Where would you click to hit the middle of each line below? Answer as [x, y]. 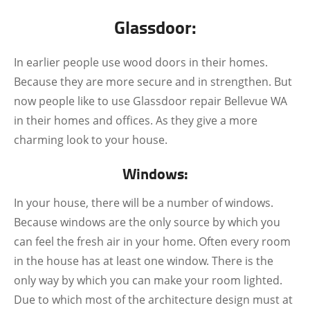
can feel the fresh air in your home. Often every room [152, 241]
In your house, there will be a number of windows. [144, 203]
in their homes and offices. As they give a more [136, 120]
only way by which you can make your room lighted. [148, 280]
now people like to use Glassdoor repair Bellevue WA [151, 101]
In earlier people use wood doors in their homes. [141, 62]
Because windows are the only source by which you [147, 222]
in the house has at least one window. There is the [144, 261]
